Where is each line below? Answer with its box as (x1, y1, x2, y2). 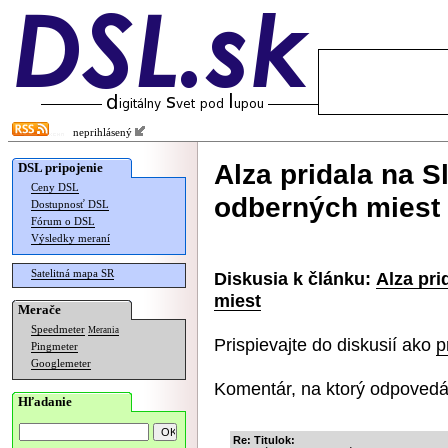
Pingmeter (31, 341, 78, 352)
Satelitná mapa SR (31, 268, 114, 279)
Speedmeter (31, 324, 85, 335)
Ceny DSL (31, 182, 79, 193)
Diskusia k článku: (214, 268, 371, 289)
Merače (18, 302, 61, 317)
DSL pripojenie (18, 160, 103, 175)
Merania (88, 325, 119, 335)
